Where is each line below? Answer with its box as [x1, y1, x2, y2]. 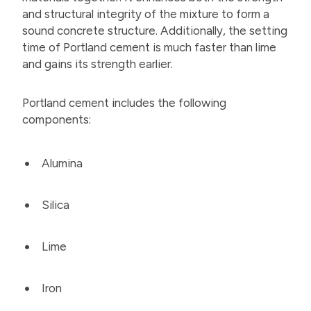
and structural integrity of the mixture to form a [22, 7, 269, 22]
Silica [42, 198, 69, 212]
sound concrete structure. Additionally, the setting [22, 24, 287, 38]
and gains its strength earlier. [22, 57, 176, 72]
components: [22, 112, 91, 126]
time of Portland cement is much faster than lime [22, 40, 276, 55]
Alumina [42, 156, 83, 170]
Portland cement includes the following [22, 95, 226, 110]
